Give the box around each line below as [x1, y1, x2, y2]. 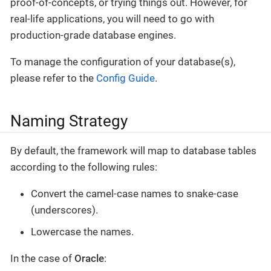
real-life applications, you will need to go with [10, 12, 214, 25]
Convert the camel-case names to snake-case [31, 188, 238, 200]
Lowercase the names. [31, 225, 134, 238]
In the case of [10, 252, 74, 264]
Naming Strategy [10, 111, 128, 130]
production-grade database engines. [10, 28, 176, 41]
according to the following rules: [10, 161, 157, 174]
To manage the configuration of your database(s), [10, 55, 235, 68]
